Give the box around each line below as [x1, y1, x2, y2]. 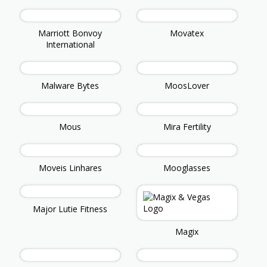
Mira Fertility [163, 121, 211, 133]
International [45, 39, 95, 51]
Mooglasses [163, 162, 211, 174]
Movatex [170, 27, 204, 39]
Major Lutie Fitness [33, 203, 108, 215]
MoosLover [164, 80, 210, 92]
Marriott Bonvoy [38, 27, 103, 39]
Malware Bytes [41, 80, 100, 92]
